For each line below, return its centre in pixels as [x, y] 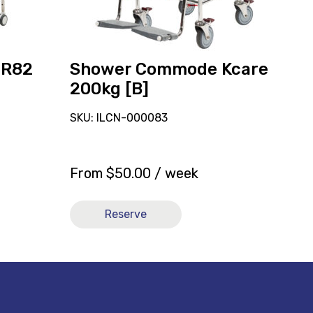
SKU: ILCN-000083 [118, 117]
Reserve [125, 214]
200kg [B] [109, 88]
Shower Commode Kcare [169, 69]
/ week [174, 173]
